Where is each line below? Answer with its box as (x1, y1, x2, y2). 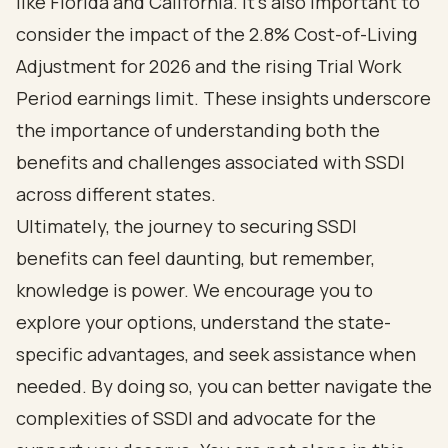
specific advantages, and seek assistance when (16, 342, 416, 366)
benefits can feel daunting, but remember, (16, 246, 375, 270)
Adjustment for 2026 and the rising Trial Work (16, 54, 401, 78)
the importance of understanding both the (16, 118, 380, 142)
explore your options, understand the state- (16, 310, 391, 334)
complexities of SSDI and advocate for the (16, 406, 376, 430)
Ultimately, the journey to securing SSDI (16, 214, 357, 238)
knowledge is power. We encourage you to (16, 278, 373, 302)
